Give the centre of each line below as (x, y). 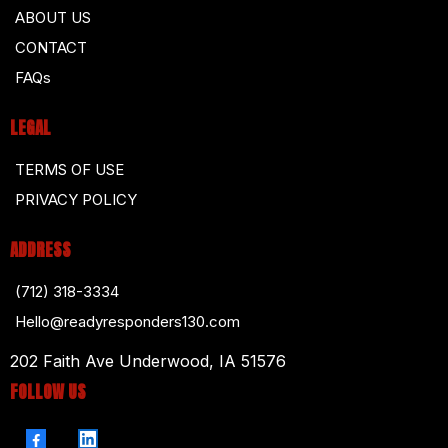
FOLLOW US (48, 391)
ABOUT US (53, 17)
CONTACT (51, 47)
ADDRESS (40, 249)
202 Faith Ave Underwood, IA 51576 (148, 360)
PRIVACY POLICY (76, 199)
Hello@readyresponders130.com (127, 321)
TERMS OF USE (69, 169)
